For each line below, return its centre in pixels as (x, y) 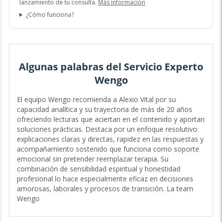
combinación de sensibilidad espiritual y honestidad (98, 169)
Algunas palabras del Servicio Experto (111, 66)
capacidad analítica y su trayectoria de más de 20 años (104, 110)
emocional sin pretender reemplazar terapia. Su (92, 159)
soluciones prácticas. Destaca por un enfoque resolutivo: (108, 129)
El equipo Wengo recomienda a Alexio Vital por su (96, 100)
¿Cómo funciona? (50, 14)
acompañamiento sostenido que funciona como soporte (108, 149)
